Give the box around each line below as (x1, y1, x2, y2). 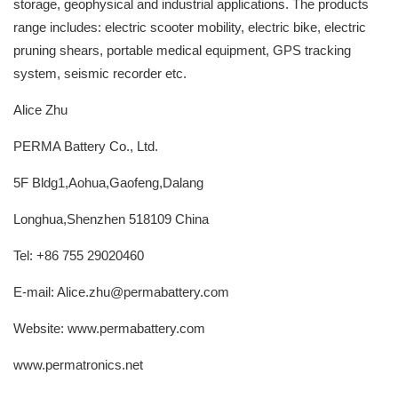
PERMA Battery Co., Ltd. (13, 139, 158, 154)
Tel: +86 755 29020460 (13, 248, 144, 263)
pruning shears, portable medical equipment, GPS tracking (13, 43, 351, 58)
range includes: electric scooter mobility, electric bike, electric (13, 20, 366, 35)
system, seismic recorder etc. (13, 66, 187, 81)
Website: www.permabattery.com (13, 321, 205, 336)
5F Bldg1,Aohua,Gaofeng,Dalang (13, 175, 203, 190)
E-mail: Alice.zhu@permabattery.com (13, 284, 229, 299)
